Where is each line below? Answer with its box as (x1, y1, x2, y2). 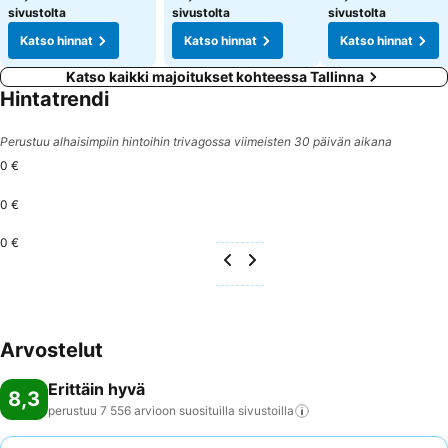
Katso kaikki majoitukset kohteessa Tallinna (66, 68, 364, 85)
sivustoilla (238, 403, 294, 418)
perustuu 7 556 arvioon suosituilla (48, 403, 235, 418)
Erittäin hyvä (48, 379, 145, 399)
